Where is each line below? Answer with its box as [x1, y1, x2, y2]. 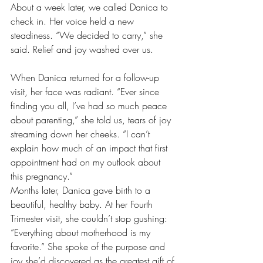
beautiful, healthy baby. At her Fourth [11, 198, 156, 211]
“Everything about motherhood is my [11, 226, 153, 239]
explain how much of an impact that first [11, 141, 170, 154]
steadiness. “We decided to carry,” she [11, 29, 166, 42]
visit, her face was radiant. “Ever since [11, 85, 162, 98]
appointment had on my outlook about [11, 156, 163, 168]
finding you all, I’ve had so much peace [11, 99, 170, 112]
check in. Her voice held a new [11, 15, 137, 28]
